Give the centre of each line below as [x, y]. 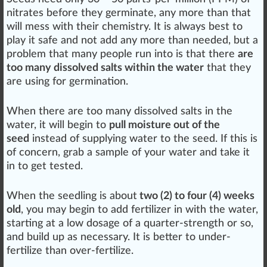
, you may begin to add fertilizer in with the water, [139, 210]
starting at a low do [52, 224]
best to [224, 27]
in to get [28, 167]
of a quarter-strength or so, [187, 224]
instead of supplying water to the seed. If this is [143, 139]
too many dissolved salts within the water [105, 68]
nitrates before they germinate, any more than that [129, 13]
